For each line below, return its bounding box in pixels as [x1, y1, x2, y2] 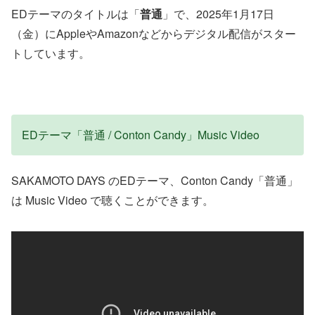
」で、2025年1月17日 [162, 6, 274, 22]
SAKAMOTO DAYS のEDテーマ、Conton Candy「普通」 [11, 172, 298, 189]
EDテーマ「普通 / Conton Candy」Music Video [22, 126, 259, 143]
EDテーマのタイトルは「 [11, 6, 140, 22]
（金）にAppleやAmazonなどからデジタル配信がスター [11, 25, 296, 41]
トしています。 [11, 45, 90, 61]
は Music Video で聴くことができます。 [11, 192, 214, 209]
